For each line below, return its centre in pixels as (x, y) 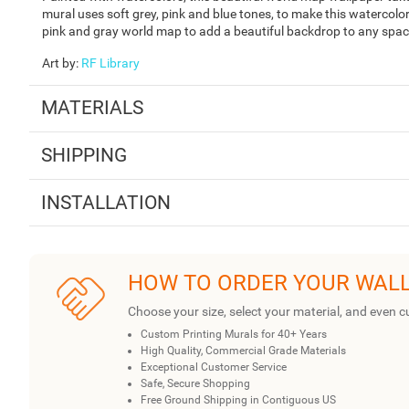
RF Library (110, 63)
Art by (59, 63)
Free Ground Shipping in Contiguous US (238, 400)
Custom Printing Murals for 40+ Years (234, 335)
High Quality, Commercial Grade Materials (243, 351)
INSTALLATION (105, 202)
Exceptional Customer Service (214, 367)
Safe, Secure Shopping (195, 384)
